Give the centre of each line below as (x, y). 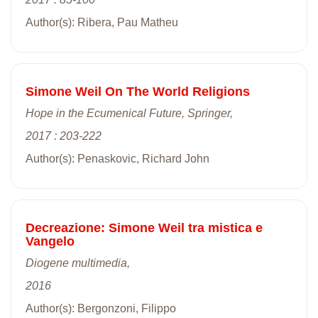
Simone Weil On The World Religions (138, 91)
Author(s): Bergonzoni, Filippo (101, 308)
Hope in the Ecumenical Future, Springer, (129, 113)
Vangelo (50, 241)
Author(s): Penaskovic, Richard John (117, 158)
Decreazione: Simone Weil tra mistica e (144, 227)
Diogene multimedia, (78, 263)
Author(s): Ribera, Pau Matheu (102, 22)
